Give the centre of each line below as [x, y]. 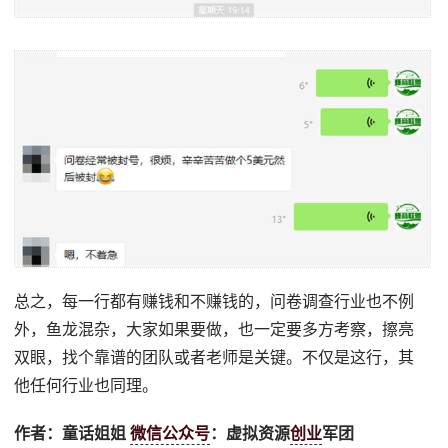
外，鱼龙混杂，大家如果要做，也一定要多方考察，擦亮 [214, 329]
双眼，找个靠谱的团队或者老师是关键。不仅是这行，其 [214, 357]
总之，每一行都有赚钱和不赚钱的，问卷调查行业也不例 [214, 301]
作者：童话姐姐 [72, 433]
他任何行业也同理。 [86, 385]
